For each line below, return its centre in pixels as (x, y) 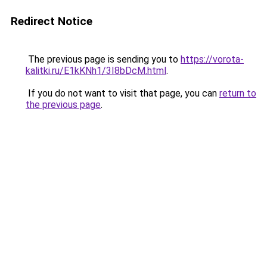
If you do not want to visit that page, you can (122, 93)
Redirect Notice (52, 21)
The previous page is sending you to (103, 59)
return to (238, 93)
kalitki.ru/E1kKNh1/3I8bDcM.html (96, 71)
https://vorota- (212, 59)
